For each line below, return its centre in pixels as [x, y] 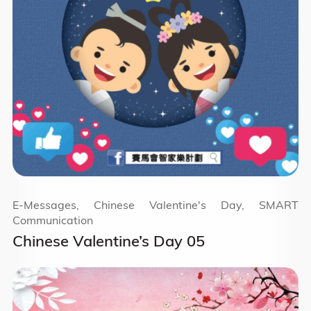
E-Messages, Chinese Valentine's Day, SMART [155, 205]
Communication [52, 220]
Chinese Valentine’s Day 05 [108, 241]
